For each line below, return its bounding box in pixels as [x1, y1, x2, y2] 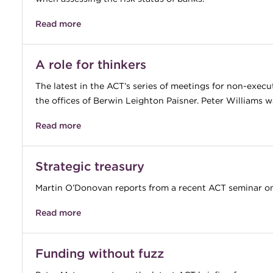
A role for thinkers [35, 57, 146, 72]
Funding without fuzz [35, 246, 164, 261]
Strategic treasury [35, 158, 144, 174]
